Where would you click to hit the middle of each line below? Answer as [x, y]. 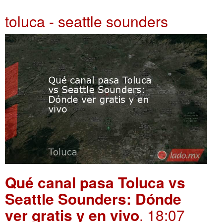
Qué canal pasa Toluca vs [95, 182]
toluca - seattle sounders [86, 21]
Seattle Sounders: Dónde [93, 198]
